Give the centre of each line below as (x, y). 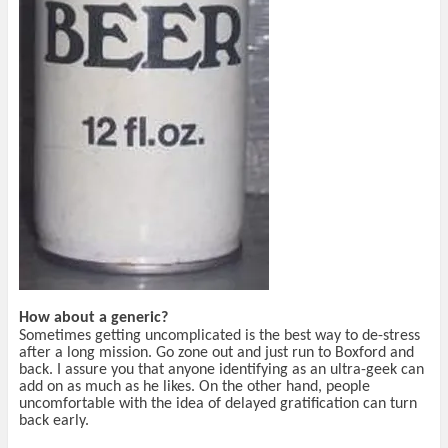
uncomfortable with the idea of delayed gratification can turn (217, 404)
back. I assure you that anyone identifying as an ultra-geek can (221, 370)
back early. (53, 421)
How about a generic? (93, 318)
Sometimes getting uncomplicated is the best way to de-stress (219, 336)
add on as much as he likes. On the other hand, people (194, 387)
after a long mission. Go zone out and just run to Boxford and (216, 353)
